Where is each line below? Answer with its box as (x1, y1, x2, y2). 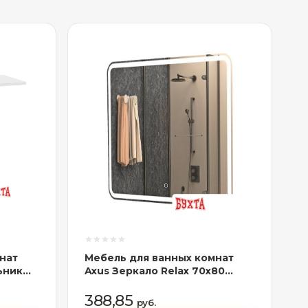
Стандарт (85, 278, 137, 290)
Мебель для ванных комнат (85, 252, 234, 264)
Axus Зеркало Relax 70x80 (85, 265, 225, 277)
